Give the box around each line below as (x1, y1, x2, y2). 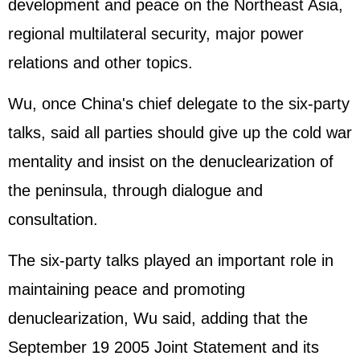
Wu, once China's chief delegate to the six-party (8, 95, 350, 112)
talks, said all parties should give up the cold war (8, 124, 352, 141)
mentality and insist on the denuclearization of (8, 153, 333, 170)
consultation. (8, 211, 98, 228)
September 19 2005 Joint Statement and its (8, 338, 319, 356)
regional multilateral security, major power (8, 25, 304, 43)
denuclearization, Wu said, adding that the (8, 309, 308, 327)
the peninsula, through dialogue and (8, 182, 263, 199)
